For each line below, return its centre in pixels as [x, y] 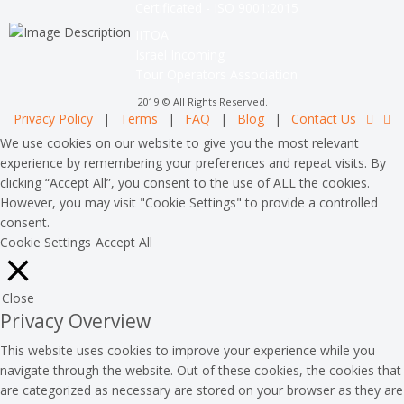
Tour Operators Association [216, 74]
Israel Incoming [180, 55]
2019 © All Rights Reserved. [202, 101]
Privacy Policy [53, 119]
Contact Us [324, 119]
